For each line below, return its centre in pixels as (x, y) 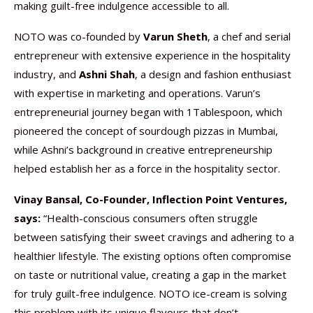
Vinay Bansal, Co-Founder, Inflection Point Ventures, (151, 199)
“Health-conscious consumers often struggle (149, 218)
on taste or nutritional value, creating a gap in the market (150, 275)
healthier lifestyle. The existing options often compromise (153, 256)
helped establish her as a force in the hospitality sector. (147, 168)
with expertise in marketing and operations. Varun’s (137, 93)
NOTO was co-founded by (79, 36)
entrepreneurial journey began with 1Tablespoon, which (148, 112)
